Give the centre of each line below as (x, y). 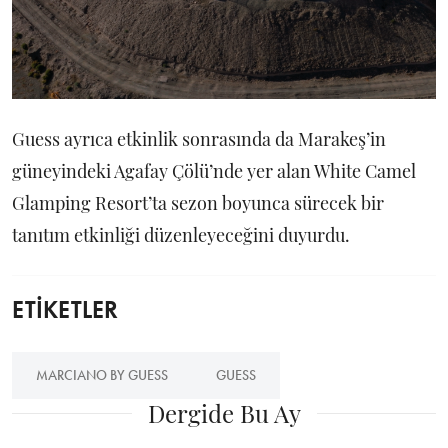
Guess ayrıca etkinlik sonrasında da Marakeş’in (199, 139)
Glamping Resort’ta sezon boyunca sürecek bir (198, 203)
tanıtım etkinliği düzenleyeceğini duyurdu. (181, 235)
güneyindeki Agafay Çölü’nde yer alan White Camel (214, 171)
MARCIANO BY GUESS (102, 375)
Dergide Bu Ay (224, 413)
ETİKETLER (65, 310)
